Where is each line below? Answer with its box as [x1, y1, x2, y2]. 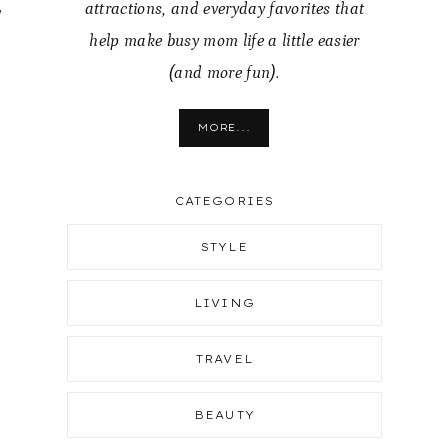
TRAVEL [196, 352, 253, 367]
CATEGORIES [174, 193, 274, 208]
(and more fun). [168, 63, 280, 83]
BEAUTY [194, 408, 255, 423]
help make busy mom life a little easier [89, 31, 360, 51]
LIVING [194, 296, 255, 311]
